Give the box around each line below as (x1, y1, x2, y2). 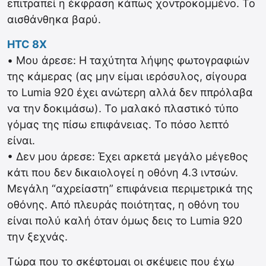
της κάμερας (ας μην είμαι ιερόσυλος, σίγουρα (7, 70, 247, 83)
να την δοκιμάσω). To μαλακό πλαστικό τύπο (7, 102, 239, 115)
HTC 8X (7, 38, 47, 50)
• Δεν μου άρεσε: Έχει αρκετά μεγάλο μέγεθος (7, 150, 248, 163)
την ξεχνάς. (7, 230, 68, 243)
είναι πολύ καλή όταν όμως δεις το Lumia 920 (7, 214, 242, 227)
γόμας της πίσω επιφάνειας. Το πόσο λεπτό (7, 118, 229, 131)
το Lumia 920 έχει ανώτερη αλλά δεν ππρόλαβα (7, 86, 253, 99)
